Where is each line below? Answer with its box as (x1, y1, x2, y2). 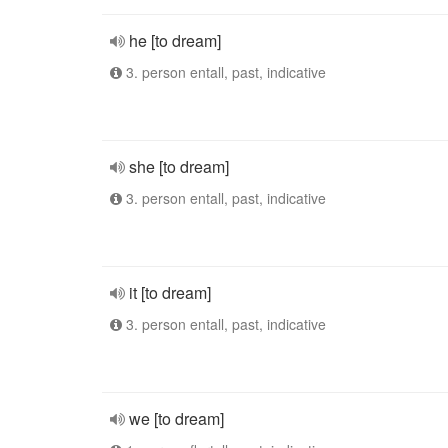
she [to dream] (129, 155, 229, 178)
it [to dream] (129, 281, 211, 304)
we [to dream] (129, 407, 224, 430)
